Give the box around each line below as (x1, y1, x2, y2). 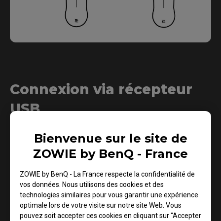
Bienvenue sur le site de (34, 131, 187, 146)
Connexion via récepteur (10, 80, 192, 98)
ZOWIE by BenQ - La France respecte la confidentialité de (20, 170, 195, 178)
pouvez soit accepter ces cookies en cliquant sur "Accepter (20, 211, 201, 220)
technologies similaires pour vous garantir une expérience (20, 190, 198, 199)
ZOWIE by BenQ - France (33, 146, 188, 161)
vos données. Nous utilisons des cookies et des (20, 180, 164, 188)
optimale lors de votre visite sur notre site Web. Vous (20, 201, 182, 209)
